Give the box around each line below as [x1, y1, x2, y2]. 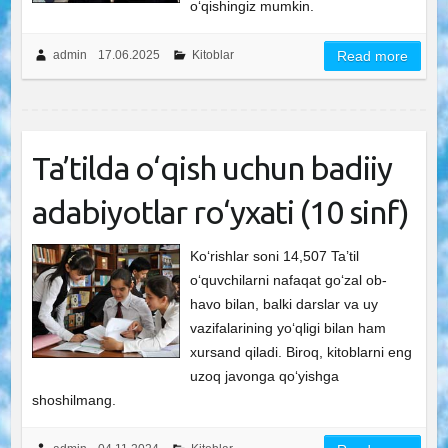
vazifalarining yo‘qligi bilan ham [190, 320, 387, 336]
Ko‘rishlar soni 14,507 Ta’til [190, 248, 360, 264]
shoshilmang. [31, 392, 116, 408]
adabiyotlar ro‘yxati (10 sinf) [31, 194, 409, 230]
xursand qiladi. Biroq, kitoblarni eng [190, 344, 413, 360]
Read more [337, 48, 409, 64]
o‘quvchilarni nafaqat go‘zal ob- [190, 272, 388, 288]
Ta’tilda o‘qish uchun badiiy [31, 150, 392, 186]
